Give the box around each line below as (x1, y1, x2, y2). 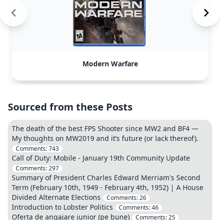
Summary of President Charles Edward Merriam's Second (12, 173, 200, 182)
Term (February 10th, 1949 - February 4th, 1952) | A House (12, 183, 203, 192)
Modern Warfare (82, 59, 138, 68)
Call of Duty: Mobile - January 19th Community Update (12, 153, 190, 163)
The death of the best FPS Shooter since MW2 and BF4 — (12, 124, 198, 133)
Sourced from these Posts (8, 100, 133, 113)
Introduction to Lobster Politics (12, 202, 113, 212)
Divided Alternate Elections (12, 192, 101, 202)
